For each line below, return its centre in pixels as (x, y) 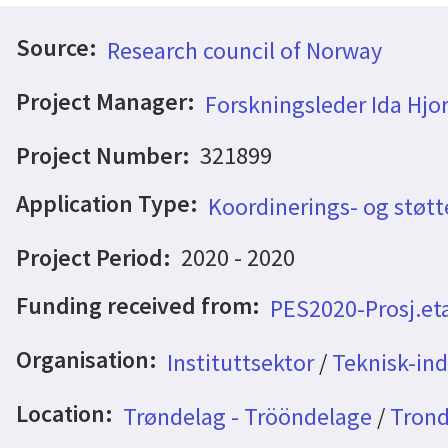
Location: (64, 413)
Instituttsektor (240, 362)
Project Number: (103, 155)
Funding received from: (138, 305)
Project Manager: (105, 101)
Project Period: (93, 257)
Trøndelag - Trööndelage (247, 416)
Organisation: (86, 359)
